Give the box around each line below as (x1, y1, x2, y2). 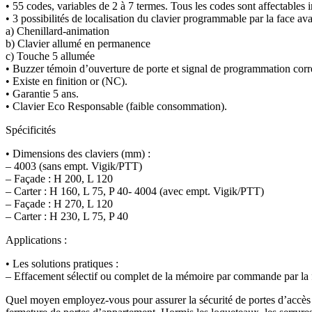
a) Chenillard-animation (6, 24, 109, 37)
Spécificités (6, 123, 56, 136)
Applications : (6, 233, 67, 246)
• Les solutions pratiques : (6, 257, 118, 270)
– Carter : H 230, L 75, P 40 (6, 210, 128, 222)
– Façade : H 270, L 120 (6, 197, 113, 210)
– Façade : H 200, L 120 (6, 172, 113, 185)
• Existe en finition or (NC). (6, 75, 127, 87)
